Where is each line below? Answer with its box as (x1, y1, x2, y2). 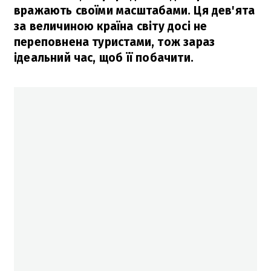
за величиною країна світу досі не (14, 19, 207, 33)
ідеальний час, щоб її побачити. (14, 50, 194, 65)
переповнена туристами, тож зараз (14, 34, 215, 49)
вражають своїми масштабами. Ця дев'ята (14, 3, 255, 18)
